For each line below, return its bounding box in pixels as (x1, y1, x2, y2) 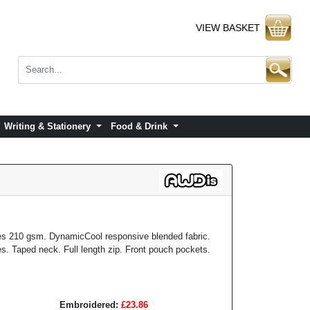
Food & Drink (111, 121, 171, 132)
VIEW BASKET (195, 21, 260, 33)
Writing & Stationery (4, 121, 94, 132)
